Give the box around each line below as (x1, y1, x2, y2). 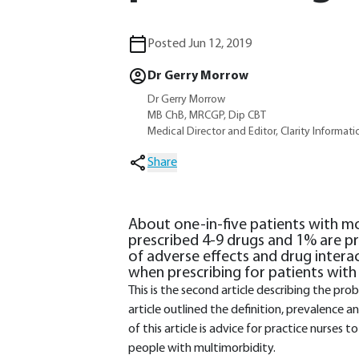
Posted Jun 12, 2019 (147, 38, 252, 50)
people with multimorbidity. (128, 342, 276, 355)
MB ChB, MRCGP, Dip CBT (147, 110, 266, 122)
